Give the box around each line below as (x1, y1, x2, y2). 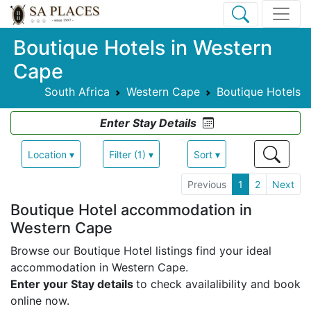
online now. (10, 294, 69, 308)
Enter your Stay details (10, 277, 136, 292)
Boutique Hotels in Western (13, 35, 272, 60)
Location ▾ (28, 148, 74, 160)
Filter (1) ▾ (109, 148, 153, 160)
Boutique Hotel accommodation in (10, 201, 252, 219)
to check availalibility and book (136, 277, 301, 292)
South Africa (44, 85, 110, 99)
